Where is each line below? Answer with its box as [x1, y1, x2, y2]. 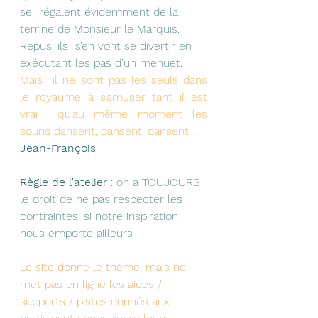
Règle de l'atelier [20, 175, 107, 189]
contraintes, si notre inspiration [20, 209, 182, 223]
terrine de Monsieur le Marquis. [20, 22, 183, 35]
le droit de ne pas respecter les [20, 192, 186, 206]
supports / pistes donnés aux [20, 295, 173, 308]
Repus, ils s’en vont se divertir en [20, 39, 195, 53]
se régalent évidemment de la [20, 5, 182, 18]
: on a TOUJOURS [107, 175, 204, 189]
